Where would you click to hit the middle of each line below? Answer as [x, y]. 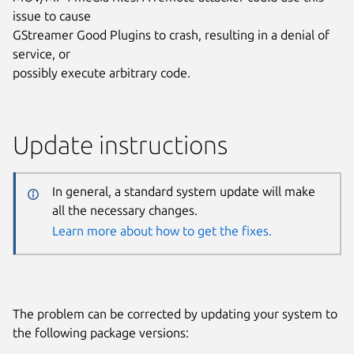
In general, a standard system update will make [183, 192]
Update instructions [120, 144]
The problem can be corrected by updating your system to [175, 313]
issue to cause [52, 15]
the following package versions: [101, 332]
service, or [41, 53]
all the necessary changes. [124, 211]
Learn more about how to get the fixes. [162, 231]
